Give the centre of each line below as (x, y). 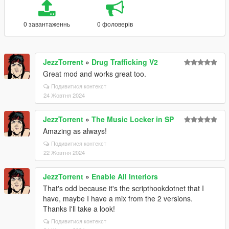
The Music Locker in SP (133, 119)
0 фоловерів (115, 24)
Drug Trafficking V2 (125, 62)
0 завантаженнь (47, 24)
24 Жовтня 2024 (64, 95)
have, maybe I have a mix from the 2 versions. (118, 198)
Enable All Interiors (125, 176)
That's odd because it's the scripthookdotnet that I (123, 188)
